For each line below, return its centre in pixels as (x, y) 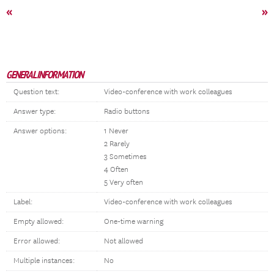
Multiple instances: (44, 261)
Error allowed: (37, 241)
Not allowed (124, 241)
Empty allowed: (39, 222)
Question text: (36, 92)
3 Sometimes (125, 157)
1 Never (116, 131)
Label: (23, 202)
